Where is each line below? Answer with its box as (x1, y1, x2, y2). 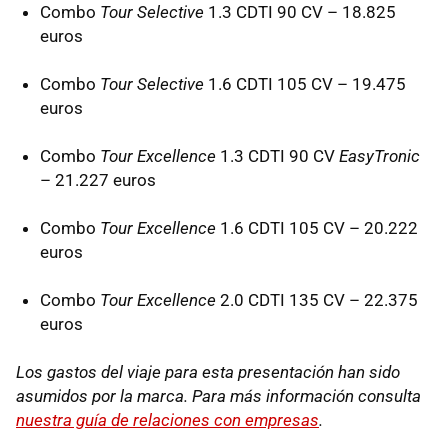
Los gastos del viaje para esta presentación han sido (16, 361, 400, 382)
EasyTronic (339, 145, 420, 166)
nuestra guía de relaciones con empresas (16, 409, 319, 430)
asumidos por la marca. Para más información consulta (16, 385, 421, 406)
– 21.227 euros (40, 169, 156, 190)
